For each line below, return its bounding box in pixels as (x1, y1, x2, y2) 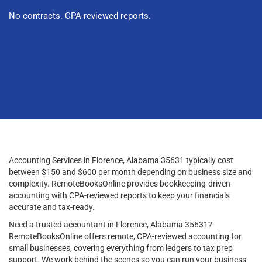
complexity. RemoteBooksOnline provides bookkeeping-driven (9, 178, 230, 188)
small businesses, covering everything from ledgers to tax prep (9, 243, 233, 253)
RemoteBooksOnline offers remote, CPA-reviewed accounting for (9, 231, 242, 241)
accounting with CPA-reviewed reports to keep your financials (9, 190, 230, 200)
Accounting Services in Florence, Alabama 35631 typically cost (9, 155, 233, 165)
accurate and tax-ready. (9, 202, 95, 212)
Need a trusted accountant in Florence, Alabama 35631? (9, 219, 212, 229)
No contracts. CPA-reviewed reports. (9, 11, 151, 21)
